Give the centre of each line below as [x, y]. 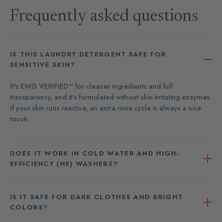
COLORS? [29, 207]
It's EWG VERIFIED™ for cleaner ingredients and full [91, 86]
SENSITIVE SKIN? [43, 65]
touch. [20, 119]
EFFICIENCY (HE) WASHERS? [64, 164]
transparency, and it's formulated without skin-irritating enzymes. [111, 97]
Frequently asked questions [104, 17]
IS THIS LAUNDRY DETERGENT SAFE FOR [88, 55]
